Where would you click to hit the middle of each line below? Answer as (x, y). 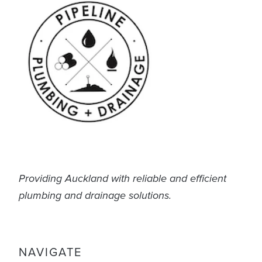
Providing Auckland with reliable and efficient (123, 179)
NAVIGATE (50, 251)
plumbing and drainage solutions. (95, 196)
